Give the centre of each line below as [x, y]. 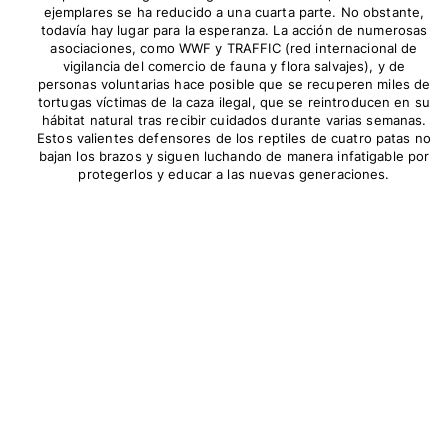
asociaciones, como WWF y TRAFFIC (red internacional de [234, 48]
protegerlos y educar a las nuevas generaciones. [234, 174]
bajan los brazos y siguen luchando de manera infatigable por [234, 156]
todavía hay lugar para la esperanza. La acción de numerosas [234, 30]
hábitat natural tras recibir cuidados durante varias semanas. [234, 120]
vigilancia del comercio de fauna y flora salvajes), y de [234, 66]
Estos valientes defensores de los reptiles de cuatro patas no [234, 138]
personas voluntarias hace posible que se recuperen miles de [234, 84]
